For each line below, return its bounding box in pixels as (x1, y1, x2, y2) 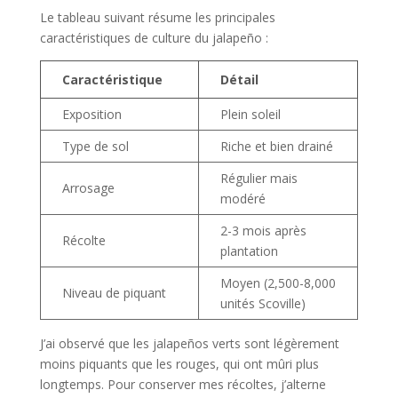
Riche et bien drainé (219, 137, 333, 155)
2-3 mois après (219, 221, 306, 239)
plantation (219, 242, 278, 259)
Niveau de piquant (61, 283, 166, 301)
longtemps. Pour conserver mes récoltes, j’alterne (39, 375, 326, 393)
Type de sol (61, 137, 129, 155)
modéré (219, 189, 266, 207)
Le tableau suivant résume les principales (39, 8, 275, 26)
